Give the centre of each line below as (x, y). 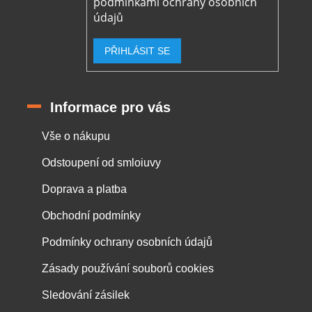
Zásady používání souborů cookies (128, 268)
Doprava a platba (84, 189)
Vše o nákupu (76, 136)
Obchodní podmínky (91, 215)
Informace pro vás (110, 107)
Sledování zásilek (86, 295)
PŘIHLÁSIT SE (137, 51)
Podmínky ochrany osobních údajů (127, 242)
